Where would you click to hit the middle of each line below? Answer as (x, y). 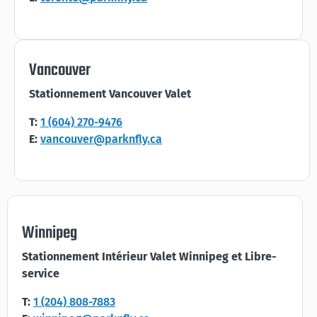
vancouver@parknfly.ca (101, 139)
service (41, 273)
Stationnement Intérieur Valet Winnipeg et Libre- (149, 257)
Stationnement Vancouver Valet (110, 94)
